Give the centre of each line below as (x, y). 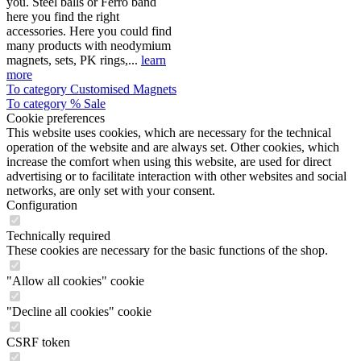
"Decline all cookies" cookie (79, 311)
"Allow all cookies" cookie (75, 281)
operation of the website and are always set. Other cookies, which (173, 147)
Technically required (58, 236)
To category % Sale (56, 104)
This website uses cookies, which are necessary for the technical (169, 133)
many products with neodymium (89, 46)
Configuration (42, 205)
